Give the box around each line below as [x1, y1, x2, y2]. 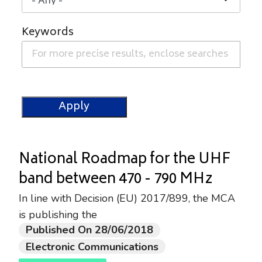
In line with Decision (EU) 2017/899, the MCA [19, 191, 235, 205]
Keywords [22, 23, 74, 42]
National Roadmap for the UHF [19, 147, 230, 173]
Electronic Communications [26, 239, 158, 254]
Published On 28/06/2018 [26, 223, 153, 237]
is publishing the [19, 208, 100, 222]
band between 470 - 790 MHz [19, 167, 212, 192]
